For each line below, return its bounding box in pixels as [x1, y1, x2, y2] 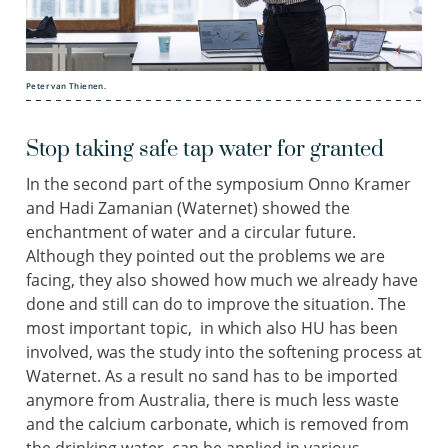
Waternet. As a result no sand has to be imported [26, 364, 398, 387]
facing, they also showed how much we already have [26, 268, 418, 291]
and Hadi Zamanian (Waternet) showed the [26, 196, 350, 219]
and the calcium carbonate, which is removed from [26, 412, 409, 435]
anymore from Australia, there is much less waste [26, 388, 399, 411]
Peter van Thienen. [26, 79, 107, 91]
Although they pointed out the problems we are [26, 244, 385, 267]
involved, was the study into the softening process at [26, 340, 422, 363]
